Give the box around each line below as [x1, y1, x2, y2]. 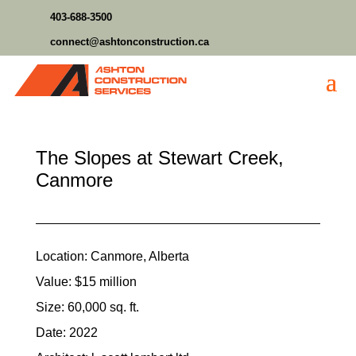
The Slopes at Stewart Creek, [35, 147, 284, 168]
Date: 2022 [35, 326, 98, 339]
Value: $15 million [35, 275, 137, 288]
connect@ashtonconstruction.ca [50, 36, 209, 48]
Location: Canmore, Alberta [35, 250, 189, 263]
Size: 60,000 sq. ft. [35, 300, 139, 314]
